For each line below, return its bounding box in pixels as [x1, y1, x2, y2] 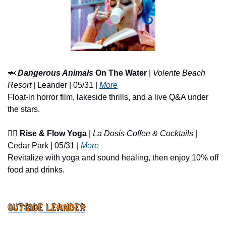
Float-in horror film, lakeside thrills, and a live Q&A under [8, 93, 208, 102]
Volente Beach [153, 69, 205, 78]
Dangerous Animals [18, 69, 93, 78]
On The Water [93, 69, 147, 78]
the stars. [8, 105, 40, 114]
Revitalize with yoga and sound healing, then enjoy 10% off [8, 153, 218, 162]
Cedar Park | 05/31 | [8, 141, 81, 150]
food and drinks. [8, 165, 65, 175]
